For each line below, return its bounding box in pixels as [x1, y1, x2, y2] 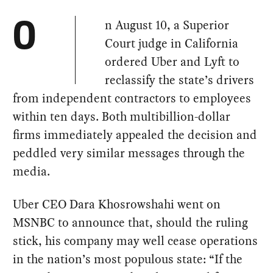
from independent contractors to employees [13, 90, 252, 107]
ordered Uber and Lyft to [105, 53, 240, 71]
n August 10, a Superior [105, 16, 230, 34]
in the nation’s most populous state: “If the [13, 250, 243, 268]
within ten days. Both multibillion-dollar [13, 108, 231, 126]
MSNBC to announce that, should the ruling [13, 214, 249, 232]
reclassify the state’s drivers [105, 71, 255, 89]
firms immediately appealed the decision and [13, 126, 258, 144]
